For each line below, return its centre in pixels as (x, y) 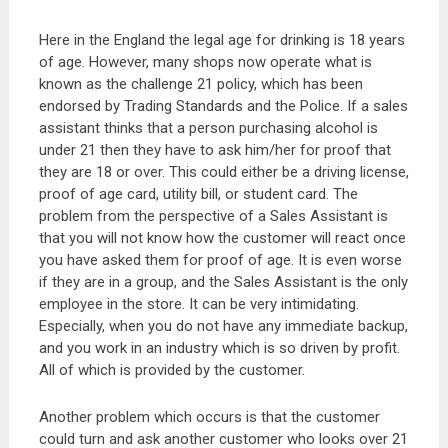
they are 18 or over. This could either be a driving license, (223, 172)
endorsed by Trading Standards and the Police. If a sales (223, 106)
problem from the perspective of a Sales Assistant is (213, 216)
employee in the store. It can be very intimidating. (198, 304)
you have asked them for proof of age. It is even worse (220, 260)
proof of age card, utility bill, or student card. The (198, 194)
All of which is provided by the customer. (171, 370)
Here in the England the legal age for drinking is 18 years (221, 40)
